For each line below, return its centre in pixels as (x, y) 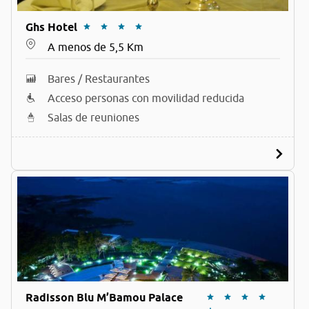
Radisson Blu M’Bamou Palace (104, 298)
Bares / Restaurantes (99, 79)
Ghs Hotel (51, 27)
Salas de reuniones (93, 117)
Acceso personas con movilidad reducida (146, 98)
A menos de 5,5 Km (96, 47)
